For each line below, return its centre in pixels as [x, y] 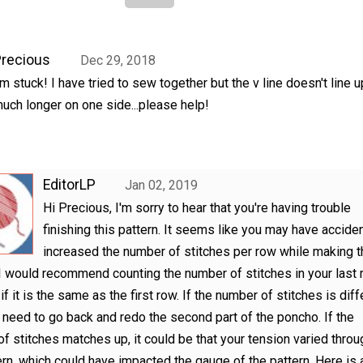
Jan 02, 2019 [162, 186]
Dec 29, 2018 [117, 61]
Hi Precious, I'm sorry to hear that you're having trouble [196, 208]
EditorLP [69, 185]
